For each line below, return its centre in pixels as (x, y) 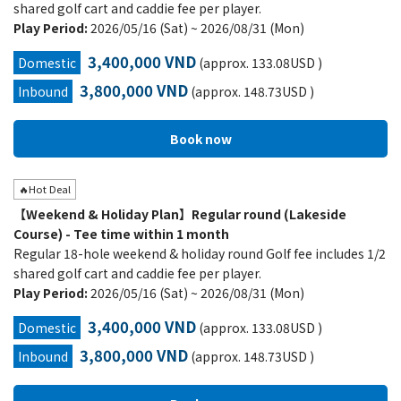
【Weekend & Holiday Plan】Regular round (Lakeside (180, 214)
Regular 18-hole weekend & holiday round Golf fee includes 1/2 (200, 253)
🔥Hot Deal (45, 189)
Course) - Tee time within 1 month (121, 234)
